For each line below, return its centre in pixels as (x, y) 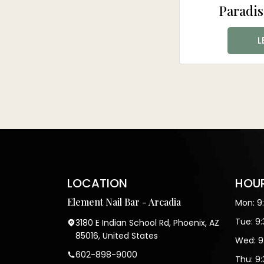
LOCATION (97, 183)
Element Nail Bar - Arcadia (124, 202)
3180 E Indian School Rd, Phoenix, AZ (147, 223)
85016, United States (117, 236)
